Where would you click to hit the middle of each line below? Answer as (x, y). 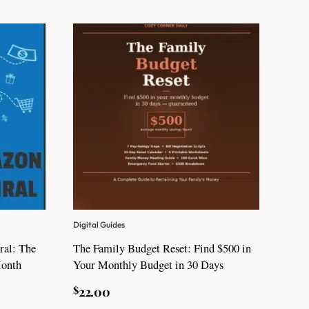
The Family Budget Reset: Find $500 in (162, 248)
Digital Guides (99, 224)
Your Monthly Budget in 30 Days (148, 265)
